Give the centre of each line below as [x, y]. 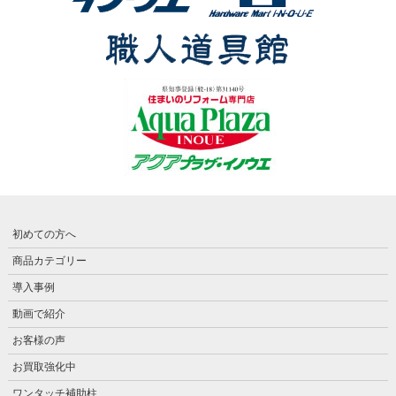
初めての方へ [44, 235]
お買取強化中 [44, 367]
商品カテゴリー [49, 261]
